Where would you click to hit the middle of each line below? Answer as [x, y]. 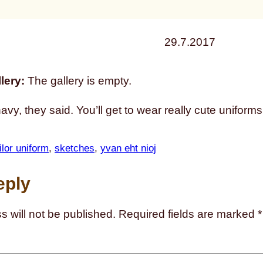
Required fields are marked [188, 214]
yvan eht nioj [128, 148]
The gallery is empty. [78, 81]
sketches [75, 148]
